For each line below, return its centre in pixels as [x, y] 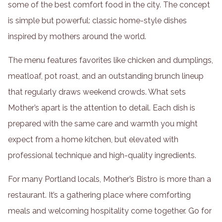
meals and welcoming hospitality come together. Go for [110, 211]
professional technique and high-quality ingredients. [102, 156]
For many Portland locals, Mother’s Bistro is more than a [110, 179]
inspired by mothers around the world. [77, 37]
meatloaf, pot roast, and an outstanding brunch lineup [106, 76]
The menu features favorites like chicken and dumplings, [111, 60]
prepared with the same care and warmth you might [103, 124]
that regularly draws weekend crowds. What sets [97, 92]
